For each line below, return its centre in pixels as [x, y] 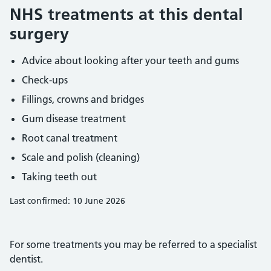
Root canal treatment [70, 138]
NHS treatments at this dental [126, 14]
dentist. [26, 259]
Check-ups [45, 80]
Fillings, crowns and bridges [83, 99]
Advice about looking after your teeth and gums [130, 60]
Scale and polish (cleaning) [81, 157]
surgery [39, 34]
